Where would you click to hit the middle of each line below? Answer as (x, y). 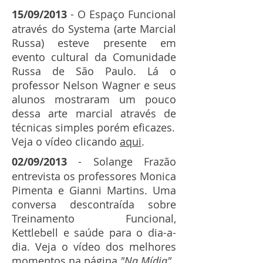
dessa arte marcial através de (94, 114)
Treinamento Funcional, (94, 219)
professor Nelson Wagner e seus (94, 85)
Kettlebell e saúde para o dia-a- (94, 233)
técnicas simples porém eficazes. (93, 128)
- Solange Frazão (122, 162)
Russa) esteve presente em (94, 43)
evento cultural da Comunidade (94, 57)
